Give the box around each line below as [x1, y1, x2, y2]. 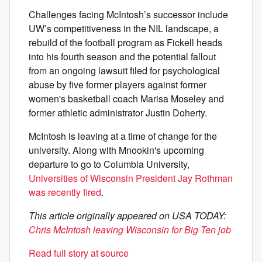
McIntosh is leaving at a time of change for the [29, 129, 217, 143]
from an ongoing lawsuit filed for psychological [29, 64, 220, 77]
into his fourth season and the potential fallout [29, 50, 216, 63]
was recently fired [29, 185, 101, 199]
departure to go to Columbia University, [29, 157, 189, 171]
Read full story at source [29, 246, 129, 260]
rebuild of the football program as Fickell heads [29, 36, 222, 49]
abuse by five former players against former [29, 78, 206, 91]
